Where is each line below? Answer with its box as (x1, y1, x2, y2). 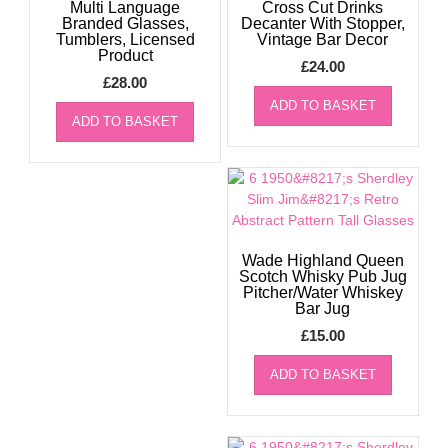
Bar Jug (295, 300, 351, 318)
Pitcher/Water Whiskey (242, 284, 403, 302)
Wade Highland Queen (241, 252, 404, 270)
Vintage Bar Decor (257, 31, 389, 49)
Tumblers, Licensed (55, 31, 195, 49)
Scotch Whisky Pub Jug (238, 268, 407, 286)
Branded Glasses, (61, 15, 189, 33)
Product (97, 47, 153, 65)
